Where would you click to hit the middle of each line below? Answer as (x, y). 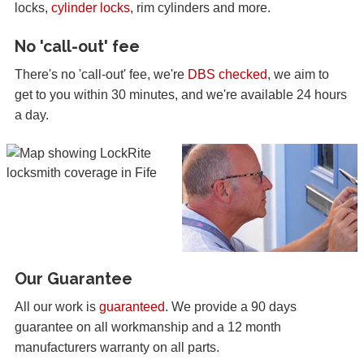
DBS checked (227, 75)
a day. (32, 115)
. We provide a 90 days (231, 306)
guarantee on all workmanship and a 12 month (148, 327)
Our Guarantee (74, 279)
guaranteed (132, 306)
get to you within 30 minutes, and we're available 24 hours (181, 95)
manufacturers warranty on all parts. (117, 347)
